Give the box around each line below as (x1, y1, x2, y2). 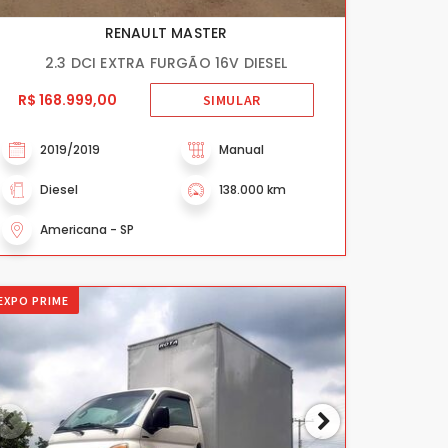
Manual (219, 140, 264, 158)
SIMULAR (202, 91, 261, 109)
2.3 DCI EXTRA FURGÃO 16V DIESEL (44, 52, 288, 73)
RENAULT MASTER (104, 22, 228, 43)
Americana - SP (40, 220, 134, 238)
